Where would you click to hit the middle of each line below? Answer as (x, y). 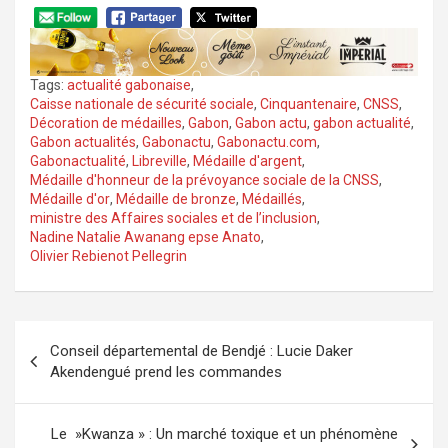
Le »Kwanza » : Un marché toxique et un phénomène (224, 434)
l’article (60, 400)
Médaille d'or (70, 199)
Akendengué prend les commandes (166, 372)
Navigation (83, 336)
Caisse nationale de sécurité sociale (142, 104)
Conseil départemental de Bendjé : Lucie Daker (201, 351)
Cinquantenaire (308, 104)
